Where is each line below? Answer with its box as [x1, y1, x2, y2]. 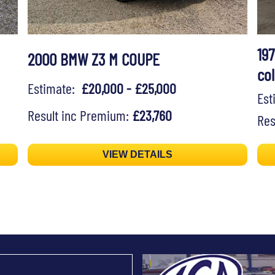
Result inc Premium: [27, 106, 132, 124]
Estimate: [27, 79, 81, 97]
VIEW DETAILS [102, 149, 172, 160]
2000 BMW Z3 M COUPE [27, 48, 160, 70]
